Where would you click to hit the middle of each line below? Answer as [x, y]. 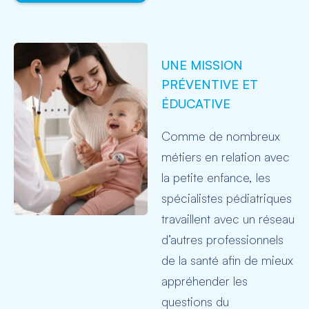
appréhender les [205, 280]
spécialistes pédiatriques [227, 198]
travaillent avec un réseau [228, 218]
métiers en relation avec [226, 156]
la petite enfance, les [216, 177]
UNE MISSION [202, 64]
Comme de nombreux [221, 136]
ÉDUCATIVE [196, 103]
